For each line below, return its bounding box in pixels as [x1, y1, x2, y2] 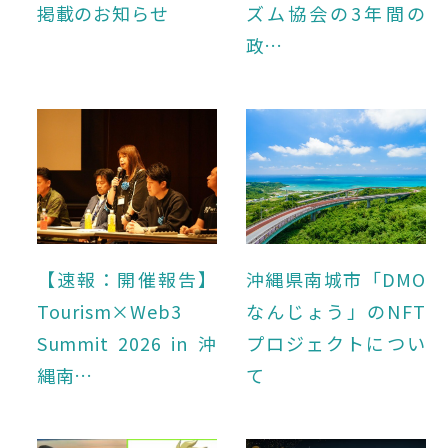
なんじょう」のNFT [245, 298, 426, 325]
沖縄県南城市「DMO [245, 266, 426, 293]
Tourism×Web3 [36, 298, 182, 325]
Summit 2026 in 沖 [36, 330, 217, 357]
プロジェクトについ [245, 330, 426, 357]
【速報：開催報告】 [36, 266, 217, 293]
